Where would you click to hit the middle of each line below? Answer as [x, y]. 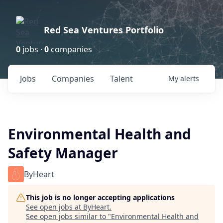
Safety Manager [63, 153]
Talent [121, 79]
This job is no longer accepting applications [100, 197]
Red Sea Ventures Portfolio [104, 30]
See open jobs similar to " [68, 216]
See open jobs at [55, 207]
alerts [190, 78]
